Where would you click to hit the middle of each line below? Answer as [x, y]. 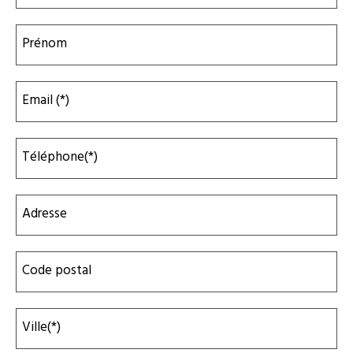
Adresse [45, 214]
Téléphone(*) [60, 158]
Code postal [57, 271]
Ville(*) [41, 328]
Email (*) [46, 101]
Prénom [45, 44]
